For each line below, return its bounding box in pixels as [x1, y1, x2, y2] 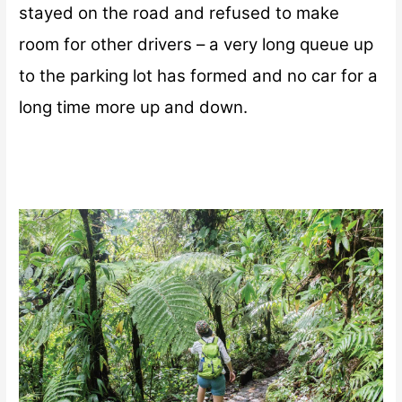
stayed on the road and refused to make [19, 2, 340, 23]
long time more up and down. [19, 96, 249, 118]
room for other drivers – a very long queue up [19, 33, 374, 55]
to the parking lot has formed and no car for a [19, 65, 379, 86]
